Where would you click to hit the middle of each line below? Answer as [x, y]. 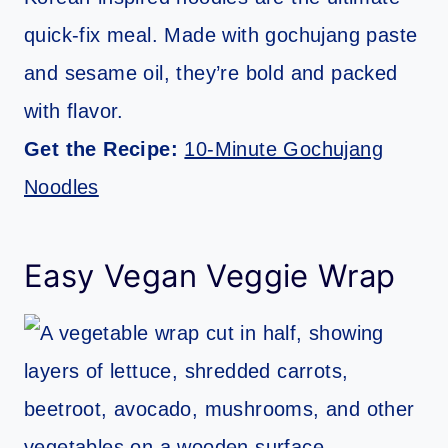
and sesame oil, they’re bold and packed [211, 73]
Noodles [61, 187]
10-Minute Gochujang [284, 149]
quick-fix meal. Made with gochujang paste [221, 35]
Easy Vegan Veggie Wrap [210, 275]
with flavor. [74, 111]
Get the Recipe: [104, 149]
